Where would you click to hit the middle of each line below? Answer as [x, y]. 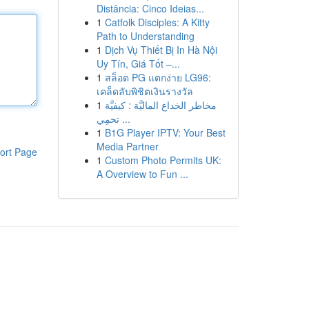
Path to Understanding [145, 36]
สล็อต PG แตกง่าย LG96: [158, 77]
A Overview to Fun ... [142, 174]
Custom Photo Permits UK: [163, 160]
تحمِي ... [124, 119]
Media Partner [127, 146]
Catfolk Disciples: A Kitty [157, 22]
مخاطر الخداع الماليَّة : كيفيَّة [160, 105]
